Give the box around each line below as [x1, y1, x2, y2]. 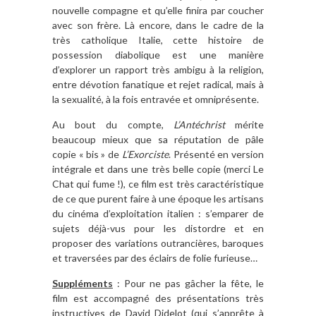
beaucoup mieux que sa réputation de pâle [52, 133, 264, 145]
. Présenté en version [168, 147, 264, 160]
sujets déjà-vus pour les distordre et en [52, 221, 264, 234]
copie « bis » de [52, 147, 122, 160]
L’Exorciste [121, 147, 169, 160]
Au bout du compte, [52, 118, 174, 130]
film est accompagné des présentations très [52, 291, 264, 304]
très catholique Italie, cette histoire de [52, 33, 264, 46]
